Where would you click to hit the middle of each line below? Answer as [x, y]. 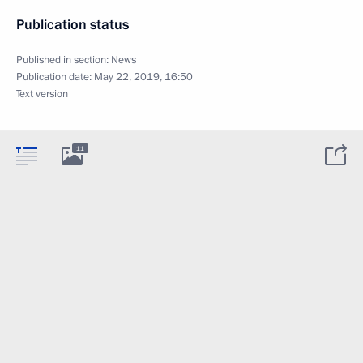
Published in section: [64, 60]
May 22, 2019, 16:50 [143, 77]
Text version [42, 94]
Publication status [73, 25]
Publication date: [55, 77]
